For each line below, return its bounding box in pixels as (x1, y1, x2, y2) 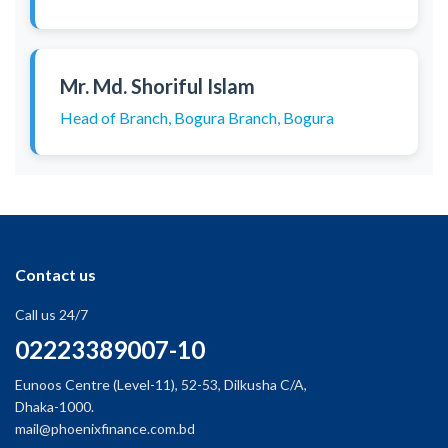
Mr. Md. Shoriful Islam (60, 74, 255, 98)
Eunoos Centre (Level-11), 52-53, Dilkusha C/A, (15, 376, 307, 393)
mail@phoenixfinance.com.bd (15, 420, 195, 437)
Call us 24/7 (15, 306, 88, 323)
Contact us (15, 265, 96, 284)
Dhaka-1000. (15, 398, 94, 415)
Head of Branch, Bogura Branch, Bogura (60, 108, 334, 127)
